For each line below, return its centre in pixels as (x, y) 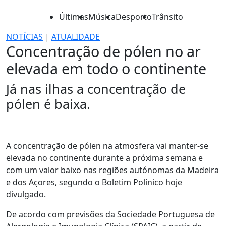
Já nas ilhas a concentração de (96, 89)
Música (102, 17)
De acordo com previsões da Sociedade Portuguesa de (110, 214)
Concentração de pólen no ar (103, 51)
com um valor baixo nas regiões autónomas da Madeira (112, 170)
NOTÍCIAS (24, 37)
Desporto (134, 17)
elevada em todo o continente (106, 68)
